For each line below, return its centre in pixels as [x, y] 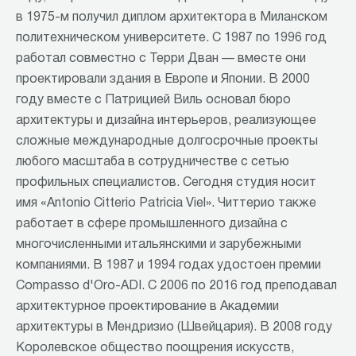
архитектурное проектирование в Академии [147, 307]
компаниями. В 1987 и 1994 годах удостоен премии [168, 266]
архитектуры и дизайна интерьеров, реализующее [166, 121]
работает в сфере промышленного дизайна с [152, 224]
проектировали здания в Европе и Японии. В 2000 [163, 80]
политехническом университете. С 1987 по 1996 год [171, 39]
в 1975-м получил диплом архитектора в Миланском [172, 18]
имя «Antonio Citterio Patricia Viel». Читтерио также [166, 204]
